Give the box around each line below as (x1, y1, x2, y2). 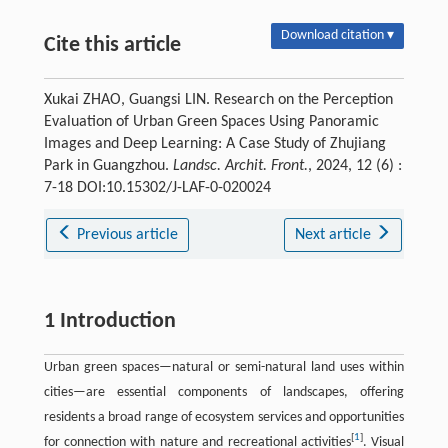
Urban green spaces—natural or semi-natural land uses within (43, 359, 405, 375)
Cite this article (43, 33, 181, 57)
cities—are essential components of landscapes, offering (43, 384, 405, 400)
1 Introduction (43, 309, 176, 333)
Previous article (77, 226, 179, 243)
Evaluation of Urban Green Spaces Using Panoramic (43, 113, 379, 130)
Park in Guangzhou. (43, 157, 173, 174)
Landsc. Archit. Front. (172, 157, 308, 174)
